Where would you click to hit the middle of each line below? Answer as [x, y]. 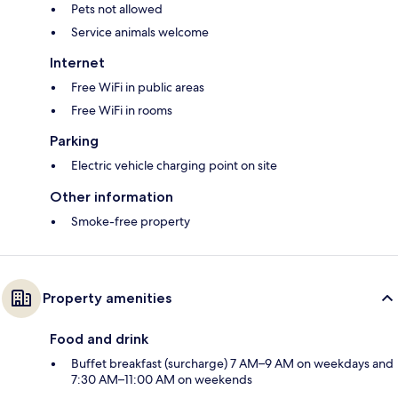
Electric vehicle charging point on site [174, 165]
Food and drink [99, 338]
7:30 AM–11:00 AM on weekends [162, 379]
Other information [111, 196]
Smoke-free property [131, 221]
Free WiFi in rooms [122, 110]
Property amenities [107, 298]
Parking [74, 140]
